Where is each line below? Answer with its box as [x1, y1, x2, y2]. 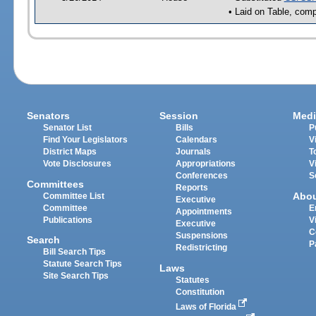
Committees [27, 178, 85, 190]
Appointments [176, 207, 233, 217]
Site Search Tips [43, 271, 109, 280]
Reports [176, 183, 209, 193]
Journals [176, 147, 212, 157]
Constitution [176, 287, 225, 296]
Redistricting [176, 243, 228, 253]
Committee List [43, 191, 105, 200]
